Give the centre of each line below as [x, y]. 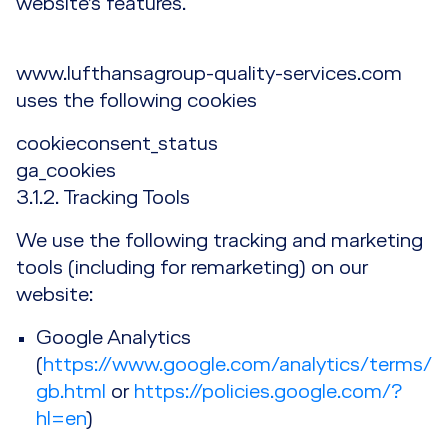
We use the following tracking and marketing [219, 241]
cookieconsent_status [117, 144]
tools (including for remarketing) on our [192, 268]
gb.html [73, 392]
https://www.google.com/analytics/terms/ [237, 365]
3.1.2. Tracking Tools [103, 198]
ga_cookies [66, 171]
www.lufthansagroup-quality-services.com [209, 74]
